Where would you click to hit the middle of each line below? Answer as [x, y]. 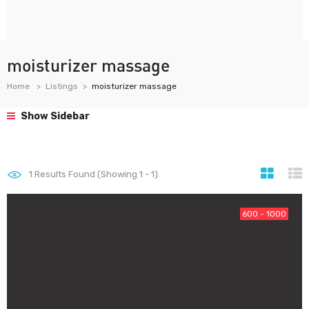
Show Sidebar [54, 116]
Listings [62, 86]
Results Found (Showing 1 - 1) [95, 174]
